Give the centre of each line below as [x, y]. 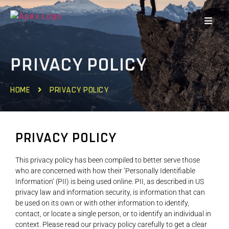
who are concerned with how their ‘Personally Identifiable [105, 171]
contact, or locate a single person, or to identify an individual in [113, 214]
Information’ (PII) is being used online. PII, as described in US [110, 181]
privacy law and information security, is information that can [110, 192]
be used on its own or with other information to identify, [102, 203]
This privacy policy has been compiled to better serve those [108, 160]
